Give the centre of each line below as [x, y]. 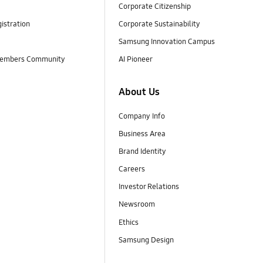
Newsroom [137, 205]
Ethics [128, 222]
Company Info [141, 117]
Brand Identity [142, 152]
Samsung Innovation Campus [166, 41]
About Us [139, 92]
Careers [131, 169]
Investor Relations [149, 187]
